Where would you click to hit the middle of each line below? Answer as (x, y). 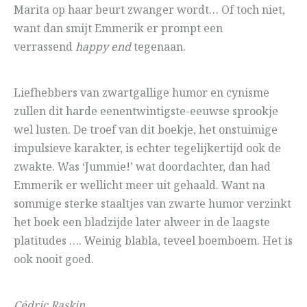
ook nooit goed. (54, 260)
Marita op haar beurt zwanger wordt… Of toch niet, (149, 11)
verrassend (45, 48)
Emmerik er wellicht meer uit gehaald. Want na (139, 186)
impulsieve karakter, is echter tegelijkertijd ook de (147, 149)
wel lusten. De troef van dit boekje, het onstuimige (146, 131)
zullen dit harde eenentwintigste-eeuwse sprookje (146, 112)
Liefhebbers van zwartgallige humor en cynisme (142, 94)
